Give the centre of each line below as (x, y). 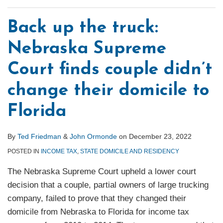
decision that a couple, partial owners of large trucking (108, 185)
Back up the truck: (83, 28)
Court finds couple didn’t (110, 70)
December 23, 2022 (160, 137)
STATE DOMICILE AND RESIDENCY (130, 152)
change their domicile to (108, 91)
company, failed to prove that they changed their (97, 199)
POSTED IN (24, 152)
